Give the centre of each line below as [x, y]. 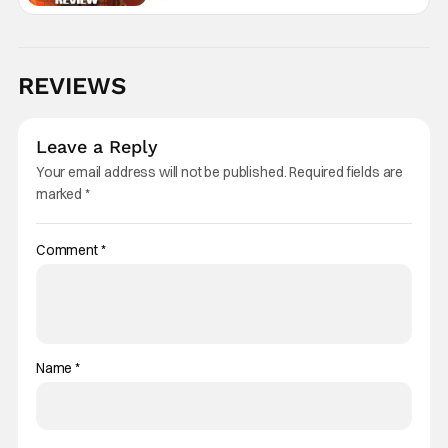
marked [60, 194]
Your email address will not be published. [161, 172]
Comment [68, 250]
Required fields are [346, 172]
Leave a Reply [96, 146]
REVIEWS [71, 86]
